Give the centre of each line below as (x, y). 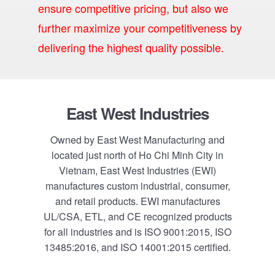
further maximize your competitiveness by (140, 28)
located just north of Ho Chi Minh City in (137, 155)
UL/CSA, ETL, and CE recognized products (137, 216)
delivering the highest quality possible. (131, 47)
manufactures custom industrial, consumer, (137, 186)
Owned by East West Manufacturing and (137, 140)
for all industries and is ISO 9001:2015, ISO (137, 232)
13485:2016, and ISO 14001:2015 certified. (137, 247)
